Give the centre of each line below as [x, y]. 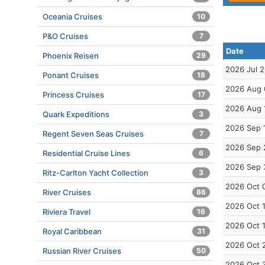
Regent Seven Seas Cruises [93, 134]
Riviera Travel [67, 212]
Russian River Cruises [82, 251]
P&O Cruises [65, 36]
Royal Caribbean [72, 231]
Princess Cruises [73, 95]
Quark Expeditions [76, 114]
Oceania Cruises [72, 17]
